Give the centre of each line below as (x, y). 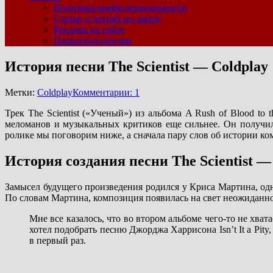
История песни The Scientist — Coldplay (136, 66)
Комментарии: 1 (106, 92)
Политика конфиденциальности (120, 8)
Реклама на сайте (89, 30)
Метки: (21, 92)
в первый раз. (58, 240)
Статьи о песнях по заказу (108, 19)
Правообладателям (93, 41)
